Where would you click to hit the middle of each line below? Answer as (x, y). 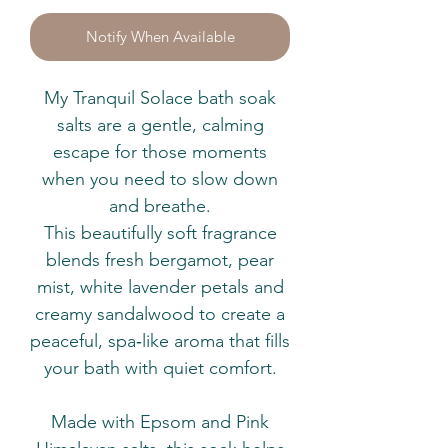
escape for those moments (160, 152)
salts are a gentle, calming (160, 125)
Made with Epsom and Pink (160, 422)
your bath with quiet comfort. (160, 368)
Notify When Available (160, 37)
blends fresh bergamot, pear (160, 260)
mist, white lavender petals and (160, 287)
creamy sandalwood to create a (160, 314)
